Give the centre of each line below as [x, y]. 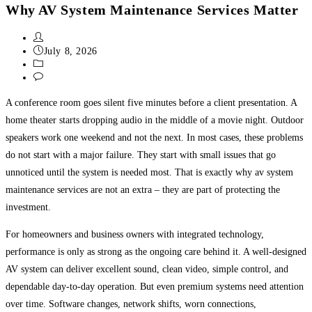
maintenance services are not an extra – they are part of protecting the [143, 189]
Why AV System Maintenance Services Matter [152, 10]
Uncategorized [75, 64]
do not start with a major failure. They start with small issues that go [141, 155]
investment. [28, 207]
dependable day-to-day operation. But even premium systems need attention [155, 286]
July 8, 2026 [70, 51]
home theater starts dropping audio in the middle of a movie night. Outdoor [155, 120]
